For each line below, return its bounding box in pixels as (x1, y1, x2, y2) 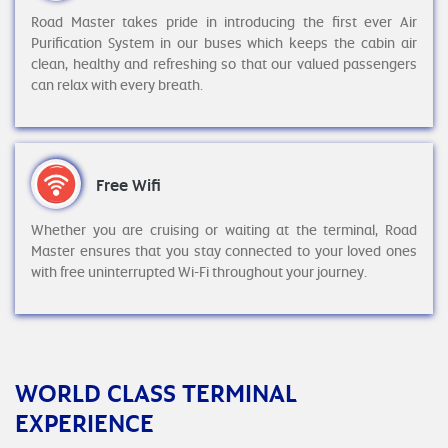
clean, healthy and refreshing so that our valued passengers (31, 54, 417, 73)
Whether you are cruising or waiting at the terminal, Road (31, 220, 417, 239)
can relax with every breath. (31, 75, 203, 94)
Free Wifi (96, 173, 161, 196)
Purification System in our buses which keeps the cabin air (31, 33, 417, 52)
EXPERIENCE (15, 405, 154, 440)
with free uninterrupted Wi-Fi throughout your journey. (31, 262, 367, 281)
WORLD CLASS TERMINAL (15, 375, 297, 410)
